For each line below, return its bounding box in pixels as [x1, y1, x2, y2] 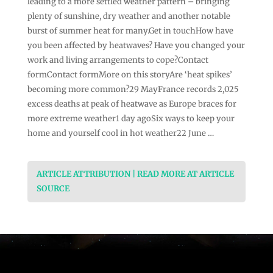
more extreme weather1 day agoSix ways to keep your [27, 113, 235, 124]
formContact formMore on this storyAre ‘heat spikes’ [27, 69, 232, 80]
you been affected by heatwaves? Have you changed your [27, 40, 245, 51]
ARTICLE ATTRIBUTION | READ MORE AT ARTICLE [36, 168, 234, 179]
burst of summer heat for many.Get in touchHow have [27, 25, 233, 36]
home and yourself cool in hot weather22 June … [27, 127, 214, 138]
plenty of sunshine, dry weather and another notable [27, 10, 230, 21]
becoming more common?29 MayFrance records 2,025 [27, 83, 239, 94]
